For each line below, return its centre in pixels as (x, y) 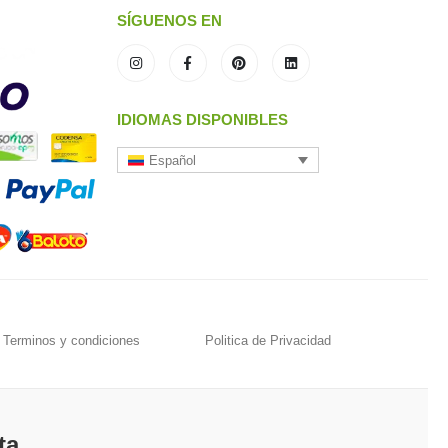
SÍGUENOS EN (169, 20)
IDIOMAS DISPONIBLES (202, 119)
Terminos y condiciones (71, 341)
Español (173, 160)
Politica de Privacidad (267, 341)
